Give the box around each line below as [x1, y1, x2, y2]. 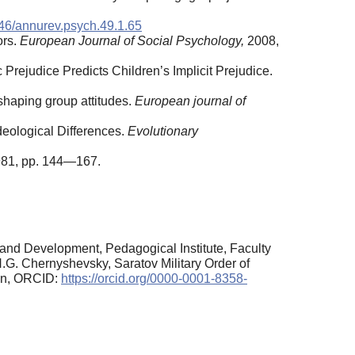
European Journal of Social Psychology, [20, 33, 247, 48]
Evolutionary [128, 124, 198, 138]
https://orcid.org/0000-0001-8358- [61, 272, 247, 286]
